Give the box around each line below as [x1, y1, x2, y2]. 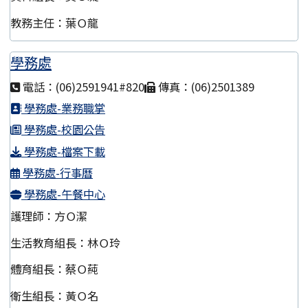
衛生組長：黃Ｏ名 [10, 287, 98, 305]
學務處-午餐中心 [21, 186, 105, 203]
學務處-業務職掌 [21, 99, 105, 116]
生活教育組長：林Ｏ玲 [10, 234, 120, 251]
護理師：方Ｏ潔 [10, 207, 87, 224]
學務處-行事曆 [20, 164, 93, 181]
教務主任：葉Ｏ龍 [10, 14, 98, 31]
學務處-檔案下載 [21, 142, 105, 159]
